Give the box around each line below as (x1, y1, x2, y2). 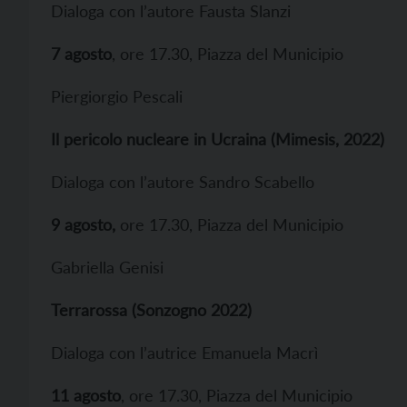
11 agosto (51, 385, 121, 405)
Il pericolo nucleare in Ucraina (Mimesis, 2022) (51, 129, 384, 149)
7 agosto (51, 44, 112, 64)
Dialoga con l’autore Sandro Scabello (51, 172, 314, 192)
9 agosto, (51, 214, 115, 234)
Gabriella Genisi (51, 257, 164, 277)
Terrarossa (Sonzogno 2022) (51, 300, 252, 320)
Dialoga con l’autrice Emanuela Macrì (51, 342, 318, 362)
